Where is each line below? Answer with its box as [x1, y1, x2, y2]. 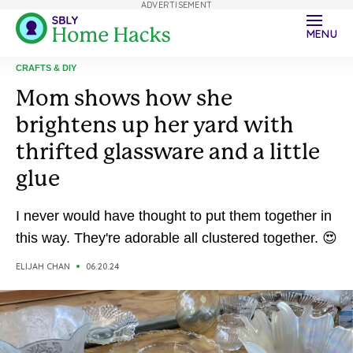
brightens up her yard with [16, 112, 294, 138]
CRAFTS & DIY [16, 63, 76, 72]
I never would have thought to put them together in [16, 208, 332, 224]
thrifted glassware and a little [16, 139, 320, 165]
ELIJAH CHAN [16, 261, 70, 272]
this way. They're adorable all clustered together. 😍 [16, 230, 337, 246]
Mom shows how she [16, 85, 232, 111]
